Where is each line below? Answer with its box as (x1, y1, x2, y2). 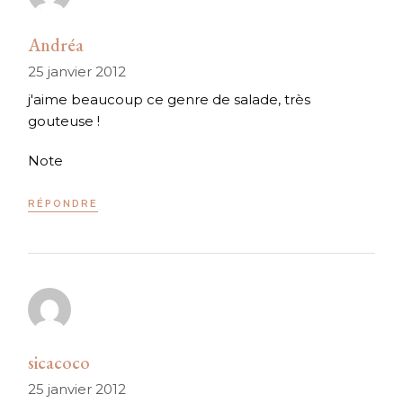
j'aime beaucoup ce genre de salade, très (28, 91, 311, 109)
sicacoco (28, 351, 91, 375)
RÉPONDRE (28, 198, 99, 210)
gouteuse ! (28, 112, 101, 130)
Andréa (28, 33, 85, 58)
